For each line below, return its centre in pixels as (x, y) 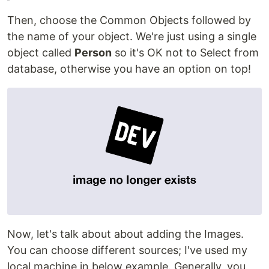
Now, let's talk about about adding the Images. (125, 234)
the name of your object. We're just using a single (132, 36)
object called (41, 53)
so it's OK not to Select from (185, 53)
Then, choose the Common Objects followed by (129, 20)
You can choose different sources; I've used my (127, 250)
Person (93, 53)
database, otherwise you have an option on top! (129, 69)
